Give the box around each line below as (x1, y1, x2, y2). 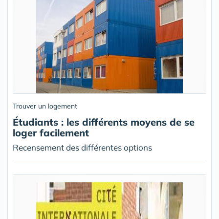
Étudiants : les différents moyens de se (13, 116, 195, 129)
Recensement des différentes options (13, 142, 152, 153)
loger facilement (13, 127, 89, 139)
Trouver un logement (13, 102, 77, 111)
